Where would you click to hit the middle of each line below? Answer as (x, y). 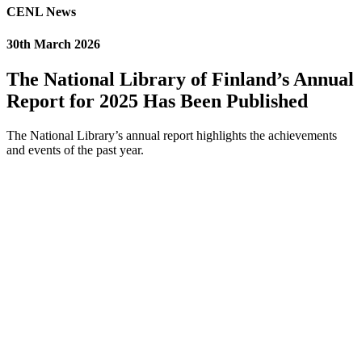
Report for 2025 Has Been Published (157, 101)
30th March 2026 (53, 44)
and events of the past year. (75, 149)
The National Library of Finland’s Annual (180, 79)
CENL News (41, 12)
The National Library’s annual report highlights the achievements (172, 135)
